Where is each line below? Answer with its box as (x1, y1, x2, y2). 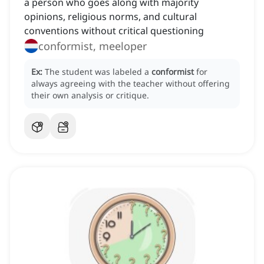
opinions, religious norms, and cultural (24, 10, 197, 24)
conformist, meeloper (38, 39, 147, 54)
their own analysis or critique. (31, 90, 149, 101)
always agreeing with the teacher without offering (31, 78, 230, 90)
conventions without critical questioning (24, 24, 204, 38)
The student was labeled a (45, 66, 151, 78)
